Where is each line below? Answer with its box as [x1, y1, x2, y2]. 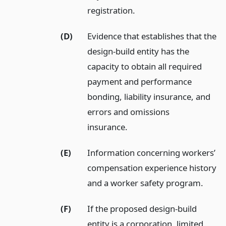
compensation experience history [87, 161, 217, 174]
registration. [87, 5, 136, 17]
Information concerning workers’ [87, 146, 216, 158]
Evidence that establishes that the [87, 30, 217, 42]
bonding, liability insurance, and [87, 91, 211, 103]
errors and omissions [87, 106, 170, 118]
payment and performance [87, 76, 192, 88]
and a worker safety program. [87, 177, 204, 189]
